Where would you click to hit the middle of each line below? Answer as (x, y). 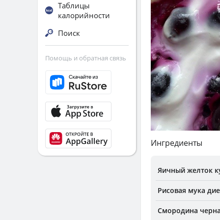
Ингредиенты (177, 143)
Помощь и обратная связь (86, 58)
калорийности (84, 15)
